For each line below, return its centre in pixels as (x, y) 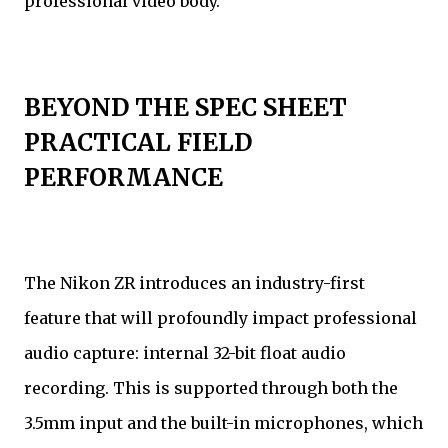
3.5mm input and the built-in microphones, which (223, 422)
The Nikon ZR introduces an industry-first (194, 282)
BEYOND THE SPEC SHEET (185, 107)
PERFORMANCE (123, 177)
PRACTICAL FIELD (138, 142)
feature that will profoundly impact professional (220, 317)
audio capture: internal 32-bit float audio (185, 352)
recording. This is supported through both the (211, 387)
